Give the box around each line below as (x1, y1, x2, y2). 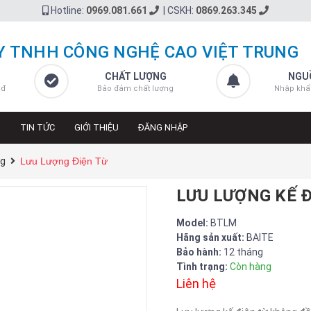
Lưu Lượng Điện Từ (20, 155, 108, 167)
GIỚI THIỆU (74, 122, 119, 133)
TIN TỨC (20, 122, 55, 133)
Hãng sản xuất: (176, 232, 246, 243)
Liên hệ (176, 276, 216, 291)
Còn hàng (230, 261, 271, 272)
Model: (176, 217, 210, 228)
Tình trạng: (176, 261, 230, 272)
